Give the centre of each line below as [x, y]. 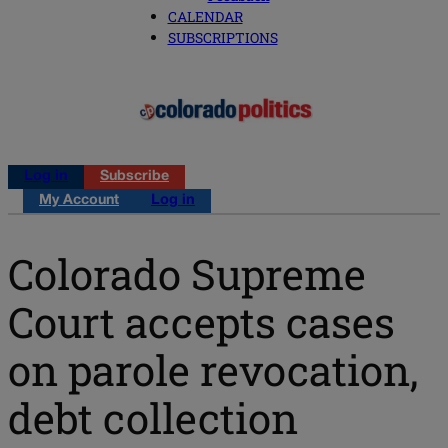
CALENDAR [205, 17]
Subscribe [134, 177]
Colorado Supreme [187, 273]
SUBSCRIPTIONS [222, 38]
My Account [79, 201]
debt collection [153, 417]
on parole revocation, [213, 369]
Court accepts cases [201, 321]
